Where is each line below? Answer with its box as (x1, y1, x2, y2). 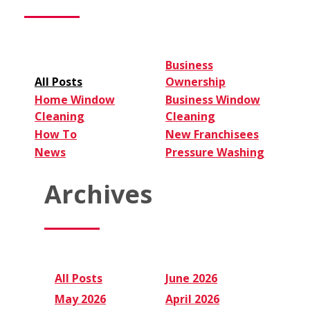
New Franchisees (165, 127, 259, 143)
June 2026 (165, 270, 217, 286)
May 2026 (55, 291, 106, 307)
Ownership (165, 74, 226, 90)
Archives (44, 177, 152, 211)
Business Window (165, 92, 260, 108)
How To (35, 127, 77, 143)
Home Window (35, 92, 115, 108)
